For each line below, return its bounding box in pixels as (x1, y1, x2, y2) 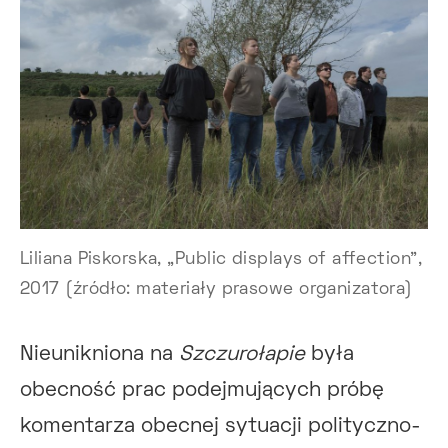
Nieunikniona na (20, 345, 179, 365)
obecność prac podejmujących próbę (20, 381, 384, 401)
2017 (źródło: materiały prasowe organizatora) (20, 282, 413, 299)
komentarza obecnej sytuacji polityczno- (20, 417, 421, 437)
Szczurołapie (179, 345, 305, 365)
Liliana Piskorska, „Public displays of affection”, (20, 252, 423, 269)
